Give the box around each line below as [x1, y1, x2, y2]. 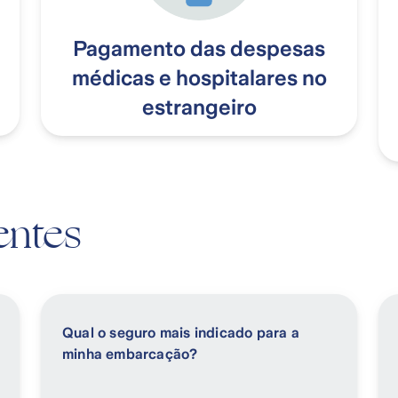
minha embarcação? [62, 346, 198, 362]
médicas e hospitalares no [71, 67, 327, 91]
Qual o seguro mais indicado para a [62, 325, 299, 341]
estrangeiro [141, 96, 257, 120]
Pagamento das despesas [73, 37, 325, 61]
